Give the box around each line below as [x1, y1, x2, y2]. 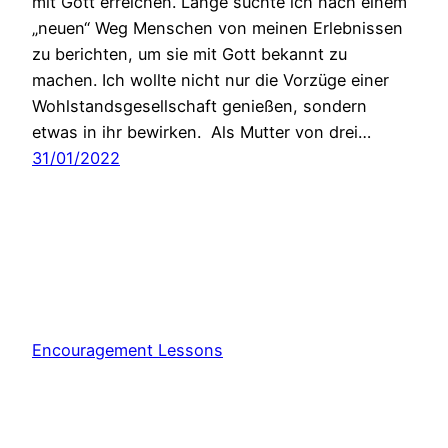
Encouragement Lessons [32, 339, 223, 360]
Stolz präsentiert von [32, 398, 200, 419]
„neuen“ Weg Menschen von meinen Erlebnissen [32, 18, 403, 39]
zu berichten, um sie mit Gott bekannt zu [32, 44, 347, 65]
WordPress [200, 398, 283, 419]
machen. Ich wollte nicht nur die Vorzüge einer [32, 70, 389, 91]
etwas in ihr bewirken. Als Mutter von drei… [32, 122, 371, 143]
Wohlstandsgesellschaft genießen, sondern [32, 96, 367, 117]
